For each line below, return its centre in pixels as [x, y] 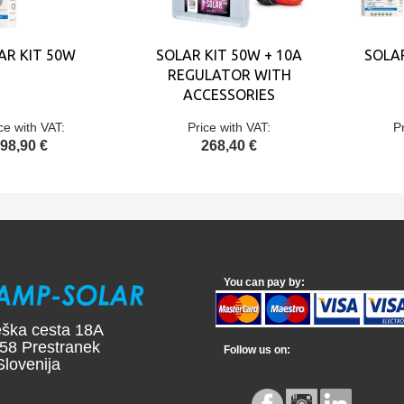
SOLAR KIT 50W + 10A [229, 55]
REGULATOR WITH [229, 75]
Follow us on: [253, 350]
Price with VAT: [229, 127]
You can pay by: [260, 282]
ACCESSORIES [229, 95]
